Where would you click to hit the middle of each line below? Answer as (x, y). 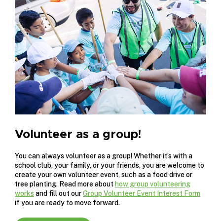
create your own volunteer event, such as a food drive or (104, 174)
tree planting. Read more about (65, 184)
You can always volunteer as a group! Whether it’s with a (104, 156)
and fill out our (58, 193)
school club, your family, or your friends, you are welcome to (110, 165)
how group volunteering (153, 184)
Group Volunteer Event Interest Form (142, 193)
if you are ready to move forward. (67, 203)
